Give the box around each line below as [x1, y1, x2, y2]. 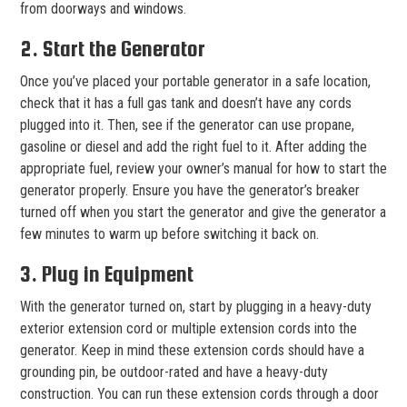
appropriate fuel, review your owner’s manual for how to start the [20, 159, 387, 177]
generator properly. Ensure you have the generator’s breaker [20, 181, 360, 199]
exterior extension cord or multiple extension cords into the [20, 319, 357, 337]
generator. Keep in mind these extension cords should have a [20, 341, 364, 359]
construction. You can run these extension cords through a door [20, 384, 379, 402]
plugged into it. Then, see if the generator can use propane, [20, 115, 354, 134]
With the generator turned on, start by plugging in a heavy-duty [20, 297, 372, 315]
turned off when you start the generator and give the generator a [20, 203, 386, 221]
